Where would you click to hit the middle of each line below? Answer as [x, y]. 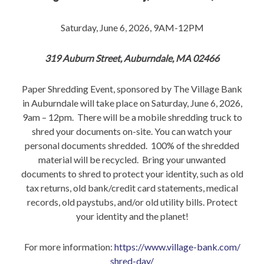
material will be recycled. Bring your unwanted [132, 160]
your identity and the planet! [132, 216]
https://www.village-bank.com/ [177, 247]
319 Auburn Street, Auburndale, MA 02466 [132, 58]
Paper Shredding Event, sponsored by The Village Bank [132, 89]
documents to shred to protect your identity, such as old [132, 174]
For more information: [69, 247]
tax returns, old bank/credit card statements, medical [132, 188]
